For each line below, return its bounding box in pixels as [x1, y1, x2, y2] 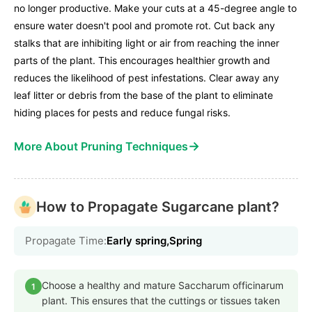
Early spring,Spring [107, 234, 202, 248]
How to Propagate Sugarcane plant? [36, 198, 279, 216]
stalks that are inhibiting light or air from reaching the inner [14, 37, 279, 49]
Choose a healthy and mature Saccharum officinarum [42, 279, 283, 292]
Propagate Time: [25, 234, 107, 248]
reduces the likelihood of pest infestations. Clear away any [14, 72, 279, 84]
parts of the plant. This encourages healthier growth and [14, 54, 270, 67]
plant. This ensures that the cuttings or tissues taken [42, 295, 280, 307]
